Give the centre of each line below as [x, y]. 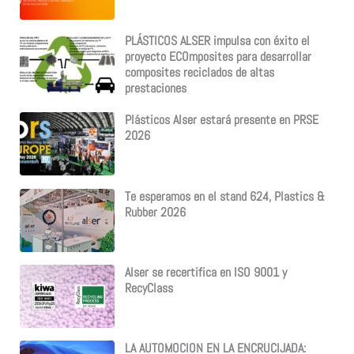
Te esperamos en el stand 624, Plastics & [224, 196]
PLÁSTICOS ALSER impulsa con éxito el [217, 41]
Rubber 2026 [155, 212]
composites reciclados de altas [199, 72]
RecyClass [149, 288]
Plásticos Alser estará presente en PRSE [221, 121]
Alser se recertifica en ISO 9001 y [205, 272]
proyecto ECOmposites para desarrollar [218, 56]
